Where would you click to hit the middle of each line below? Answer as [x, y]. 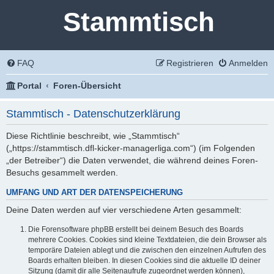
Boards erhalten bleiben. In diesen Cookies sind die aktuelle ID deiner [144, 261]
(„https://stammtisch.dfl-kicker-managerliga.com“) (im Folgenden [131, 148]
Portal [29, 86]
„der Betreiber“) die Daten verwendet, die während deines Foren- [132, 161]
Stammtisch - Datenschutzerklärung [93, 113]
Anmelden [248, 63]
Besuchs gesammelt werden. [62, 173]
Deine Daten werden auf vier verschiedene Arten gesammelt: [124, 210]
